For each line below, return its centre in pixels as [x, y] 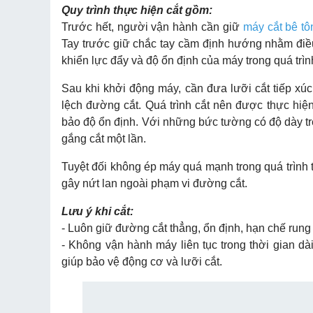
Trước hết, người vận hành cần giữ [152, 27]
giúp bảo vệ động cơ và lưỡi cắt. [142, 262]
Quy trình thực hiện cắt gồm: [137, 10]
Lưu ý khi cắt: [97, 211]
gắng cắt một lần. [104, 139]
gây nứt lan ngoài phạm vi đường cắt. [154, 183]
